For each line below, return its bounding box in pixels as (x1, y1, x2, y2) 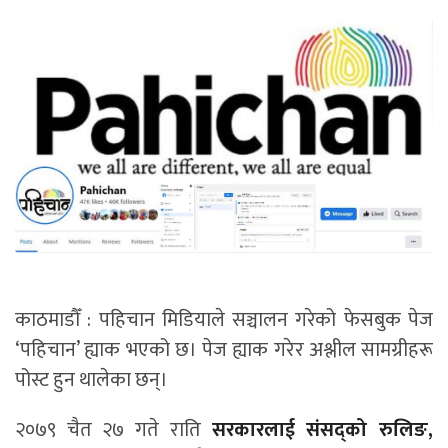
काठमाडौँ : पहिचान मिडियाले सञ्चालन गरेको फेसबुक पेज (15, 303, 433, 338)
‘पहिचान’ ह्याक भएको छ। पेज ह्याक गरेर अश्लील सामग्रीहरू (15, 333, 433, 368)
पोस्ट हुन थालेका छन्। (15, 363, 168, 398)
